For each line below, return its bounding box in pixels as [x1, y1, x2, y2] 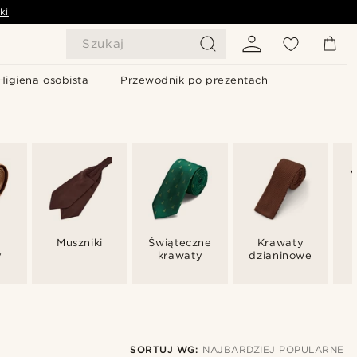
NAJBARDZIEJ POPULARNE [202, 343, 344, 355]
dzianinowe [249, 249, 312, 261]
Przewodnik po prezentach [120, 74, 269, 86]
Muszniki [56, 237, 104, 249]
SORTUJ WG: [130, 343, 198, 355]
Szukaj [82, 37, 124, 51]
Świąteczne [148, 237, 212, 249]
